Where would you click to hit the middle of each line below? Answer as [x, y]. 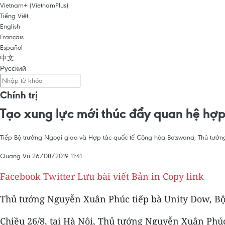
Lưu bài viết [103, 176]
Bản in [146, 176]
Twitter [59, 176]
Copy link [183, 176]
